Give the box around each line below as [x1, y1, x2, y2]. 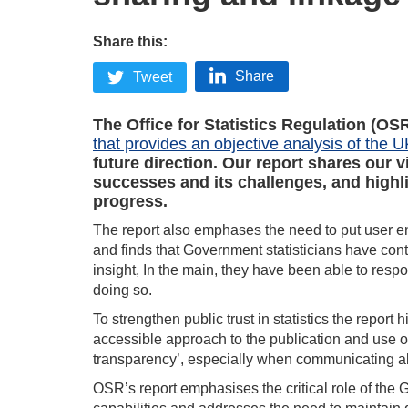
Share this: [93, 34, 168, 49]
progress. [93, 192, 168, 211]
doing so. [93, 282, 152, 299]
